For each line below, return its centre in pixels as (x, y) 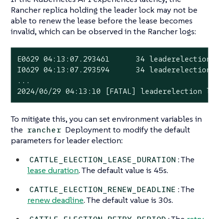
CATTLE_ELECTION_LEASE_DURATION (103, 160)
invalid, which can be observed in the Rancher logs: (103, 31)
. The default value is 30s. (128, 200)
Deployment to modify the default (127, 130)
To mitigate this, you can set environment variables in (106, 119)
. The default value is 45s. (123, 170)
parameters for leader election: (67, 141)
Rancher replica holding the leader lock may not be (104, 10)
